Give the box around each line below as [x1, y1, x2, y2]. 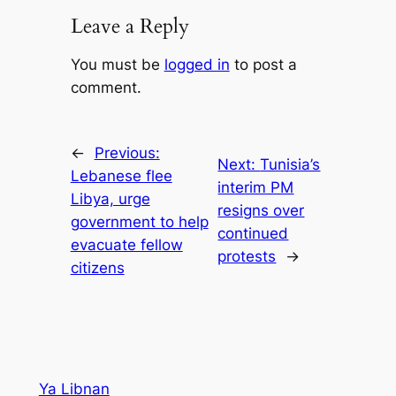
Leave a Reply [70, 12, 189, 41]
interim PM [217, 179, 294, 197]
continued [217, 225, 289, 243]
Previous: [94, 144, 160, 163]
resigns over [217, 202, 305, 220]
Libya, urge [70, 190, 150, 209]
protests [217, 247, 277, 266]
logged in [164, 56, 230, 74]
